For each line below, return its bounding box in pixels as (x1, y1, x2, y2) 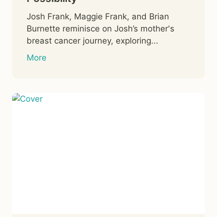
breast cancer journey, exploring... (27, 35, 158, 46)
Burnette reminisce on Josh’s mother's (27, 23, 174, 33)
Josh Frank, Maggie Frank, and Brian (27, 11, 169, 21)
